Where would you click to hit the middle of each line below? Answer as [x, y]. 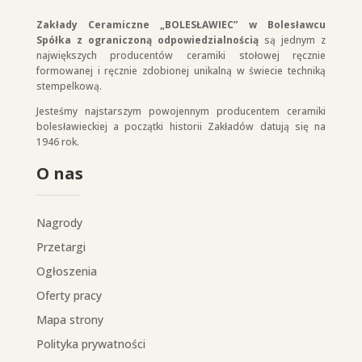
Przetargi [61, 246]
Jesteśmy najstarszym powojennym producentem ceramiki [181, 111]
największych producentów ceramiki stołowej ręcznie [181, 55]
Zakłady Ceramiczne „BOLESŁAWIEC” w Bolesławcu [181, 24]
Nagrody [59, 222]
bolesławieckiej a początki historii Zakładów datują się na [181, 126]
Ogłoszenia [66, 271]
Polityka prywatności [90, 343]
